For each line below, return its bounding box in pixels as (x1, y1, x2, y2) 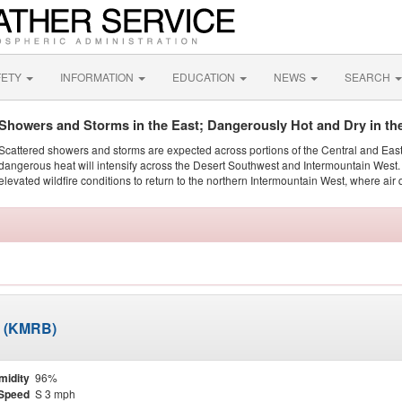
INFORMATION (60, 69, 136, 84)
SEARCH (345, 69, 393, 84)
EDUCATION (172, 69, 238, 84)
